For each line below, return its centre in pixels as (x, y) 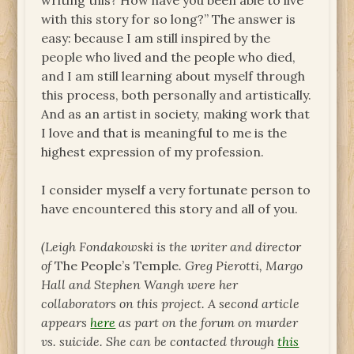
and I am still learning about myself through (173, 76)
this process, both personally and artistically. (177, 95)
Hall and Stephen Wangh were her (140, 285)
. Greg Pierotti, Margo (241, 266)
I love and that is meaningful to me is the (164, 133)
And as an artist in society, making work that (176, 114)
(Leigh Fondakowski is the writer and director (171, 247)
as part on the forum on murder (207, 323)
